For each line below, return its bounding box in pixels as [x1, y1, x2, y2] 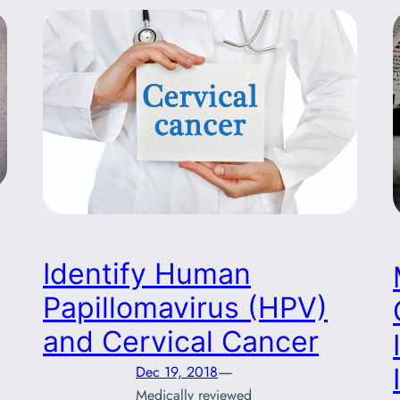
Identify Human [43, 256, 251, 292]
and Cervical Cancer [43, 324, 319, 360]
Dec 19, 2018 [136, 361, 218, 382]
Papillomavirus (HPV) [43, 290, 328, 326]
